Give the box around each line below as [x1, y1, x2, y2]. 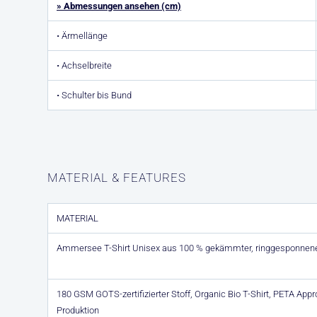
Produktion [57, 305, 99, 316]
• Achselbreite [57, 60, 112, 71]
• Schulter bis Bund [57, 90, 132, 100]
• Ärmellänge [57, 30, 108, 41]
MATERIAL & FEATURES [47, 171, 186, 185]
